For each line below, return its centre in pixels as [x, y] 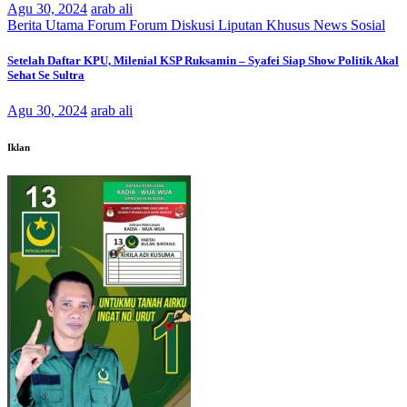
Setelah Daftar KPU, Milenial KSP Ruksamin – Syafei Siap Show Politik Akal [203, 61]
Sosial [368, 25]
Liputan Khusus [266, 25]
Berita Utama [47, 25]
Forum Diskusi [174, 25]
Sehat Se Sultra [46, 75]
